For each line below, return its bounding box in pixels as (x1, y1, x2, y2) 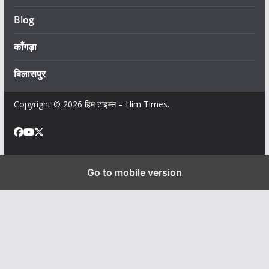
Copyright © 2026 (13, 98, 85, 110)
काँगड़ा (13, 40, 37, 53)
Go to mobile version (87, 166, 182, 178)
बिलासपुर (13, 67, 46, 80)
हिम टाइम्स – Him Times (84, 98, 168, 110)
